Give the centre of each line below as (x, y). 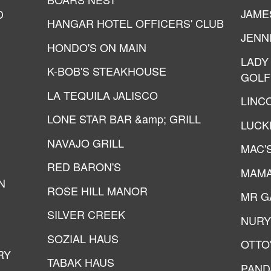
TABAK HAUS (81, 262)
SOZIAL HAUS (83, 238)
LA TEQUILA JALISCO (103, 95)
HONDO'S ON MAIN (97, 47)
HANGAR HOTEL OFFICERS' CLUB (135, 23)
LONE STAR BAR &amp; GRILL (124, 119)
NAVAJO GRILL (86, 142)
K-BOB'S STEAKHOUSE (107, 71)
